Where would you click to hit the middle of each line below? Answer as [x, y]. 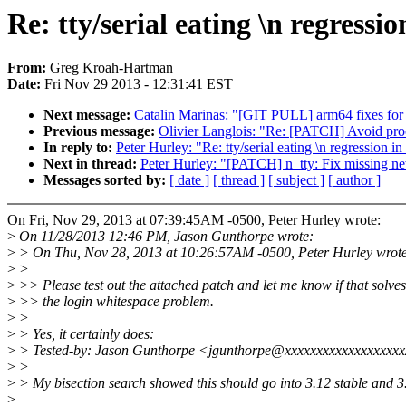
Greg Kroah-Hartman [111, 68]
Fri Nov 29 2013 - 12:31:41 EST [139, 84]
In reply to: [80, 148]
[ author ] [354, 180]
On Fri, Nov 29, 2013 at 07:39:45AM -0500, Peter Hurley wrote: [194, 220]
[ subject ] [296, 180]
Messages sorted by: [106, 180]
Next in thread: [92, 164]
